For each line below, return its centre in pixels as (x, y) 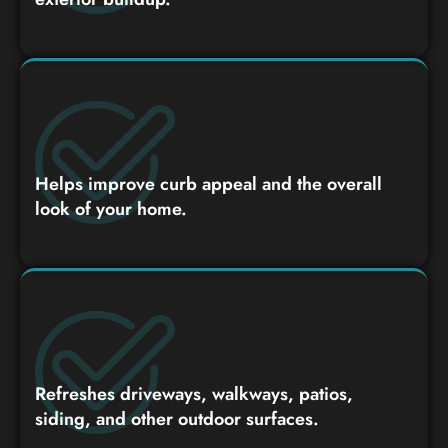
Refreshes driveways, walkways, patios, (194, 393)
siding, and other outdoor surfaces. (177, 418)
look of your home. (111, 208)
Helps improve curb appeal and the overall (208, 183)
